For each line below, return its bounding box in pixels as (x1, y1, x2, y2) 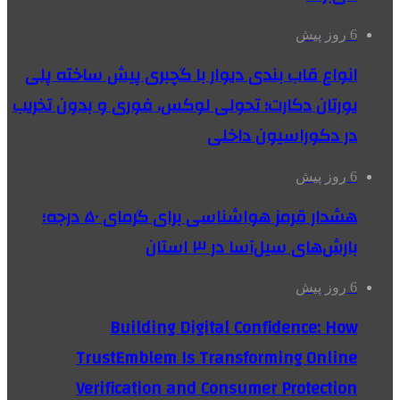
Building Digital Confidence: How (110, 312, 357, 343)
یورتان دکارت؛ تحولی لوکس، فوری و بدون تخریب (12, 90, 357, 121)
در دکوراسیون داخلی (207, 121, 357, 152)
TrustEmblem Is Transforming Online (76, 343, 357, 373)
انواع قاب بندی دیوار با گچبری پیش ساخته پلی (25, 60, 357, 91)
